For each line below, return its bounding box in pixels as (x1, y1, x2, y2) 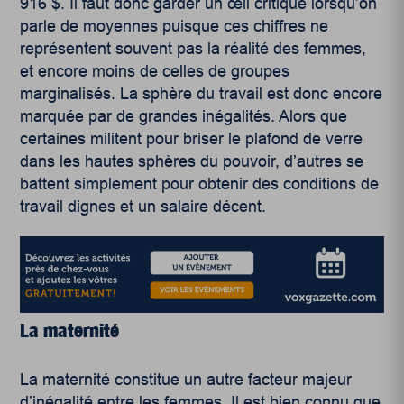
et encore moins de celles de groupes (20, 61, 290, 80)
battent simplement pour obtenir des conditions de (20, 174, 380, 193)
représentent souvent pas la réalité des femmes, (20, 39, 367, 58)
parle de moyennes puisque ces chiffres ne (20, 16, 329, 35)
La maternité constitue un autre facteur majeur (20, 371, 353, 390)
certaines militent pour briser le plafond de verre (20, 129, 363, 148)
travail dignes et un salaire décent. (20, 197, 267, 216)
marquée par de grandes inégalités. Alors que (20, 106, 348, 125)
